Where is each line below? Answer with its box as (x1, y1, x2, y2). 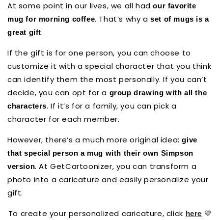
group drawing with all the (109, 88, 207, 97)
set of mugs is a (150, 14, 209, 23)
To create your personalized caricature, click (8, 208, 186, 219)
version (7, 162, 35, 170)
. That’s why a (95, 13, 151, 24)
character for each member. (7, 113, 120, 124)
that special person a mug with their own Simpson (7, 148, 193, 157)
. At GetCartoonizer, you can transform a (35, 161, 197, 171)
